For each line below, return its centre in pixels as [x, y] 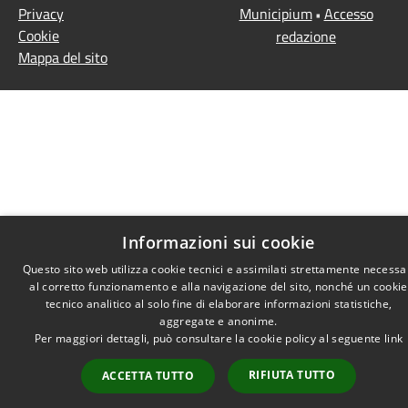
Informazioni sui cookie [219, 242]
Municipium [275, 13]
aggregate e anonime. [219, 321]
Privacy [41, 13]
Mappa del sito [63, 57]
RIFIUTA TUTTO [292, 375]
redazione [306, 36]
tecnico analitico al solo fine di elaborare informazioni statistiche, [219, 304]
